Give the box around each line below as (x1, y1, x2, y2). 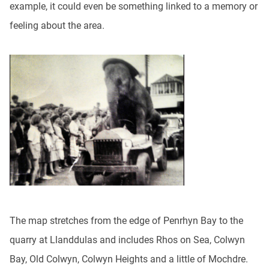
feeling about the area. (10, 20, 104, 31)
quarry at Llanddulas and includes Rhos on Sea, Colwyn (10, 234, 245, 246)
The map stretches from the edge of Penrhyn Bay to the (10, 215, 243, 227)
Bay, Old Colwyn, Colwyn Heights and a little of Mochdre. (10, 253, 248, 265)
